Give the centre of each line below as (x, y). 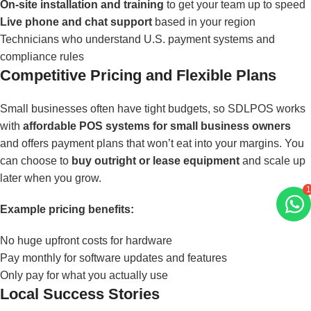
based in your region (204, 22)
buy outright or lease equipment (155, 161)
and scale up (272, 161)
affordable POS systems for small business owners (157, 126)
